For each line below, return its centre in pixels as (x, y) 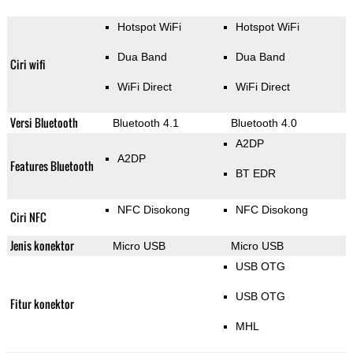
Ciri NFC (28, 217)
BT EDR (255, 174)
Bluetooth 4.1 (145, 123)
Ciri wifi (28, 65)
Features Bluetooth (52, 166)
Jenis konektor (42, 246)
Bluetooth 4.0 (264, 123)
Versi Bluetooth (44, 123)
